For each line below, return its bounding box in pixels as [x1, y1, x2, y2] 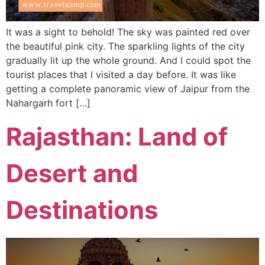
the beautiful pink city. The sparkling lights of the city [6, 40, 245, 52]
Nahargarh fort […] [6, 96, 91, 109]
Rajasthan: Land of [6, 122, 228, 152]
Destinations [6, 195, 158, 225]
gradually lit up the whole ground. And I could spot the [6, 54, 251, 66]
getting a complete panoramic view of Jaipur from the [6, 82, 250, 95]
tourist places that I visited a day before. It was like [6, 68, 236, 80]
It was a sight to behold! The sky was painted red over [6, 25, 250, 38]
